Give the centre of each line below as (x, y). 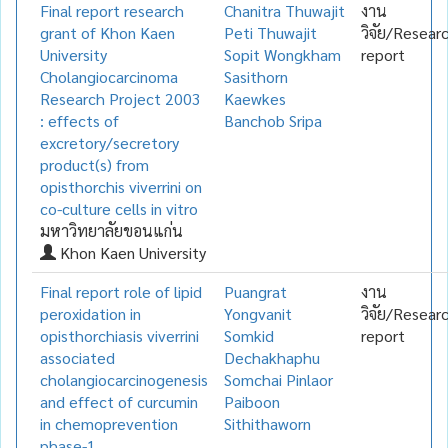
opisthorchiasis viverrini (119, 335)
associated (77, 357)
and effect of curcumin (119, 401)
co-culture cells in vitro (119, 208)
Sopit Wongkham (282, 54)
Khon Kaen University (131, 252)
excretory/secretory (109, 142)
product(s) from (94, 164)
